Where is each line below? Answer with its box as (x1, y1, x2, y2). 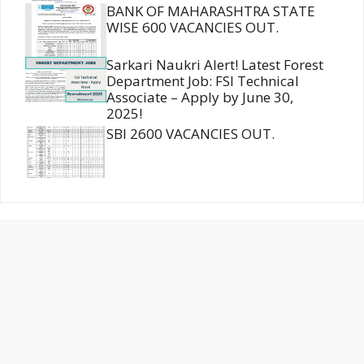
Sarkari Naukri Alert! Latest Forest (106, 54, 323, 74)
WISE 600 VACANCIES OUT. (106, 18, 279, 37)
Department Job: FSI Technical (106, 71, 299, 90)
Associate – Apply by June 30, (106, 87, 293, 106)
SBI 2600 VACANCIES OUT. (106, 123, 275, 143)
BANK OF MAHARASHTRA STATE (106, 2, 315, 21)
